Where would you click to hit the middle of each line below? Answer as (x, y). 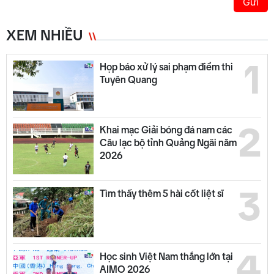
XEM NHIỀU (44, 35)
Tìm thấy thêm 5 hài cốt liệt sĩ (161, 193)
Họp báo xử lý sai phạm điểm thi (166, 66)
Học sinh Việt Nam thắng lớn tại (166, 257)
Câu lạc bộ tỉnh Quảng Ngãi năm (168, 143)
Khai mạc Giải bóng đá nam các (166, 130)
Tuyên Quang (128, 79)
